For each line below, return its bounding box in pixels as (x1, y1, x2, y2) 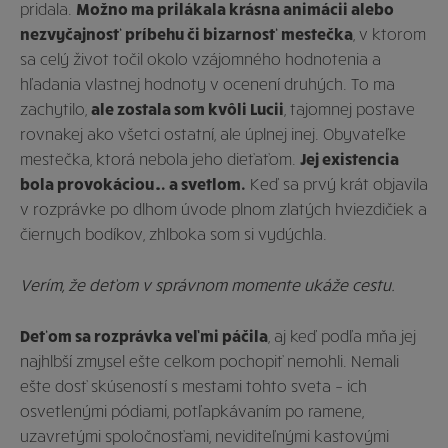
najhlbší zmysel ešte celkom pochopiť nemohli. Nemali (20, 350, 399, 370)
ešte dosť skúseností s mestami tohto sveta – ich (20, 375, 367, 395)
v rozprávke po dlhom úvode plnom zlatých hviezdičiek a (20, 198, 427, 218)
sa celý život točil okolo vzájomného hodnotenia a (20, 48, 381, 68)
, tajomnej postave (284, 98, 415, 118)
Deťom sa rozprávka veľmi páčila (20, 325, 268, 345)
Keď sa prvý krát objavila (246, 173, 428, 193)
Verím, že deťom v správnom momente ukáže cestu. (20, 274, 395, 294)
